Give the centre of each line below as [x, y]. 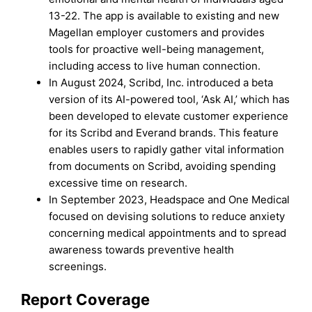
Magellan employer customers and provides [157, 32]
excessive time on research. [118, 182]
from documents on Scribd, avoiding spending [163, 166]
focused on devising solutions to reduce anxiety [167, 216]
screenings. [78, 266]
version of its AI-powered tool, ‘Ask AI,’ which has [170, 99]
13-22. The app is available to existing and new [164, 15]
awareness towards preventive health [142, 249]
